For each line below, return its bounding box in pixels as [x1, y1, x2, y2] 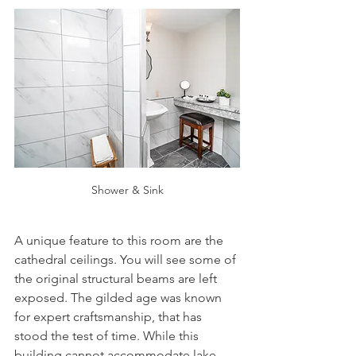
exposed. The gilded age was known [14, 290, 225, 306]
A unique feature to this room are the [14, 233, 226, 249]
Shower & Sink [91, 183, 164, 198]
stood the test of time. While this [14, 328, 202, 344]
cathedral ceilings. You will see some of [14, 252, 239, 268]
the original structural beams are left [14, 271, 220, 287]
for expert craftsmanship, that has [14, 309, 205, 325]
